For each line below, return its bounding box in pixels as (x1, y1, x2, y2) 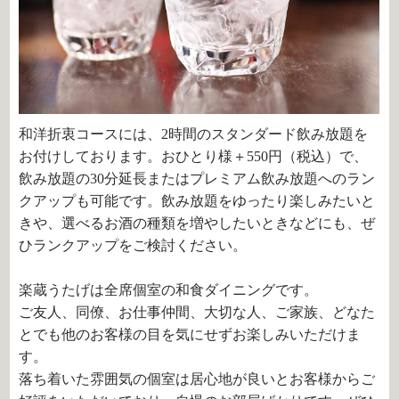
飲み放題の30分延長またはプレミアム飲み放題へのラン (19, 171, 376, 187)
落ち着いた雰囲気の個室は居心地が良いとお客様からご (19, 371, 376, 387)
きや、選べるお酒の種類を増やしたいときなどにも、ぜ (19, 216, 376, 232)
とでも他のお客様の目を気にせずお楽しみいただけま (19, 327, 362, 343)
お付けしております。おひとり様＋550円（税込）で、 (19, 149, 369, 165)
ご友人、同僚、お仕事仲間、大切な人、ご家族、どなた (19, 305, 376, 321)
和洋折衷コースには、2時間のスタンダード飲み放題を (19, 126, 369, 142)
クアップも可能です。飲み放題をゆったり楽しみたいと (19, 193, 376, 209)
